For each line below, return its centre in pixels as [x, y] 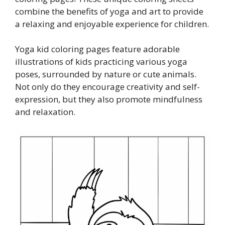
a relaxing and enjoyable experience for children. [112, 24]
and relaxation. [45, 112]
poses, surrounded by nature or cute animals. [106, 74]
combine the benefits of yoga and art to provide [109, 11]
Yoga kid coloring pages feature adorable [97, 49]
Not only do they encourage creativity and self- [107, 87]
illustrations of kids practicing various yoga [101, 62]
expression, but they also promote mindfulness [109, 99]
